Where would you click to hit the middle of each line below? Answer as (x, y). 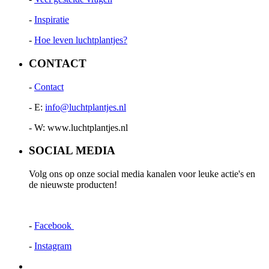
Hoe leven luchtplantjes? (81, 40)
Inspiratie (52, 20)
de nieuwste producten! (73, 184)
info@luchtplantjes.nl (86, 107)
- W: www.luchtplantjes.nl (78, 127)
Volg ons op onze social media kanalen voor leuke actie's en (142, 174)
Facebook (54, 225)
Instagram (53, 246)
